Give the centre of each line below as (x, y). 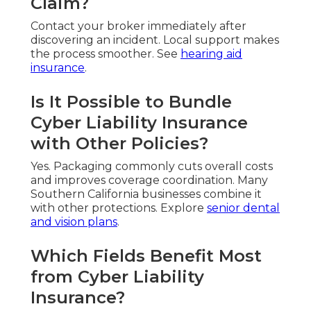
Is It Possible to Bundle (131, 101)
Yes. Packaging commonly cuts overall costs (152, 166)
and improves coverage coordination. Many (149, 180)
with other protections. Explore (119, 208)
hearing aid (211, 53)
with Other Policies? (119, 143)
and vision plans (74, 221)
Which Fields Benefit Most (146, 255)
